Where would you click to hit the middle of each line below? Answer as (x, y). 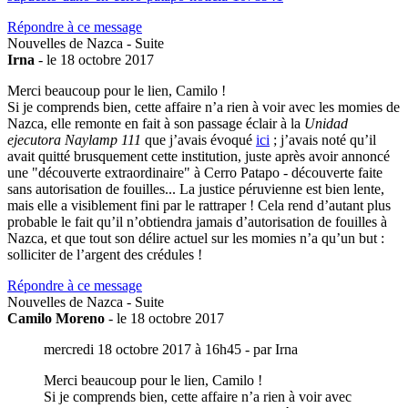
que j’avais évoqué (199, 139)
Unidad (326, 123)
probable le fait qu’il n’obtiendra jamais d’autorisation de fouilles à (197, 221)
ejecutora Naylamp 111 (74, 139)
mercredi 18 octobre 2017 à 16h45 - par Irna (171, 349)
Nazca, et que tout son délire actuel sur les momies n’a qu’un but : (196, 238)
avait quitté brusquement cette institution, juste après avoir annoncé (199, 156)
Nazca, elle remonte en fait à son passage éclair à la (156, 123)
